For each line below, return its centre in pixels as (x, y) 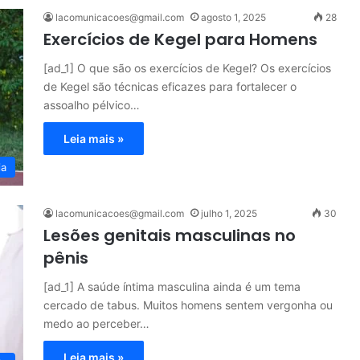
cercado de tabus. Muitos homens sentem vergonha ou (188, 305)
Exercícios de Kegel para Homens (180, 39)
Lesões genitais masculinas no (170, 235)
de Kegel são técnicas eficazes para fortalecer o (170, 86)
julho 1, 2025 (229, 213)
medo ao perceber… (96, 323)
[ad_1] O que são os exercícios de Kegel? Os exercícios (187, 68)
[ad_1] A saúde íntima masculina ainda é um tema (172, 286)
